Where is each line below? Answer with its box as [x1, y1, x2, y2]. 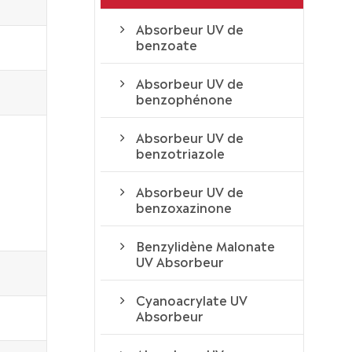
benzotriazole [135, 143, 225, 163]
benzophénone [135, 89, 233, 108]
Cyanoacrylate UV [135, 290, 247, 310]
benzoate [135, 35, 197, 54]
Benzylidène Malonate [135, 236, 275, 255]
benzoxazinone [135, 197, 232, 217]
